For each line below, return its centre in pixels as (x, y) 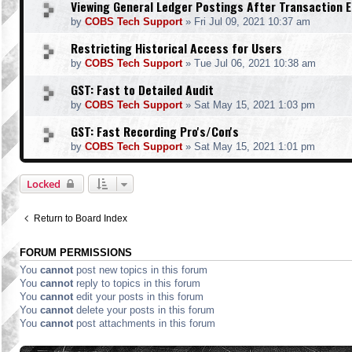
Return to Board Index (81, 218)
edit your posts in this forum (138, 297)
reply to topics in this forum (137, 283)
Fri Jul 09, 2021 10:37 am (252, 22)
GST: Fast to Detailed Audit (142, 90)
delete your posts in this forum (144, 310)
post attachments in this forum (144, 323)
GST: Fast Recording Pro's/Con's (155, 131)
